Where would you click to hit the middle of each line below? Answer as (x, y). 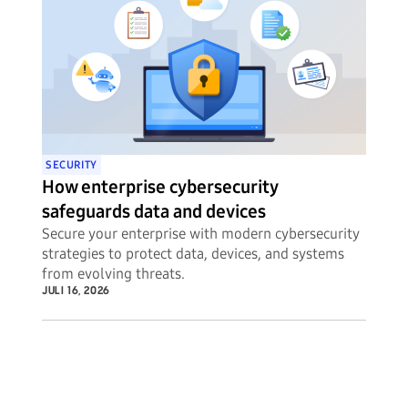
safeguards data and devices (154, 212)
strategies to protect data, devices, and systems (193, 254)
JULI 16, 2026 (76, 291)
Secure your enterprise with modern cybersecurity (201, 234)
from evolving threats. (113, 274)
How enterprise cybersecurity (160, 187)
